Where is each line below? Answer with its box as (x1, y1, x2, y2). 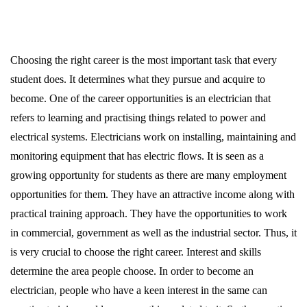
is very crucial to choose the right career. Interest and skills (10, 246, 261, 258)
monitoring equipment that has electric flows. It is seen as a (10, 150, 264, 162)
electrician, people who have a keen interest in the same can (10, 284, 267, 296)
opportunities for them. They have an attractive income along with (10, 188, 295, 200)
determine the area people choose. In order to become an (10, 265, 254, 277)
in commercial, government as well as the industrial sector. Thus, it (10, 227, 297, 238)
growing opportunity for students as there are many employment (10, 169, 286, 181)
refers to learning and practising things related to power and (10, 112, 266, 123)
